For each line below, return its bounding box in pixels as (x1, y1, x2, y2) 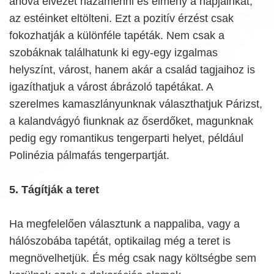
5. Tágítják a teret (9, 183, 99, 196)
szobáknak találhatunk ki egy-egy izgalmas (9, 46, 218, 59)
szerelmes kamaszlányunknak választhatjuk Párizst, (9, 98, 262, 111)
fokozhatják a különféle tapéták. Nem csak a (9, 29, 224, 42)
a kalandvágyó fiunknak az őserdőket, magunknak (9, 115, 253, 128)
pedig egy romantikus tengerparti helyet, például (9, 132, 243, 145)
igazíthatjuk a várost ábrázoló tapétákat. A (9, 81, 213, 94)
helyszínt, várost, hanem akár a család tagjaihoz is (9, 64, 255, 76)
